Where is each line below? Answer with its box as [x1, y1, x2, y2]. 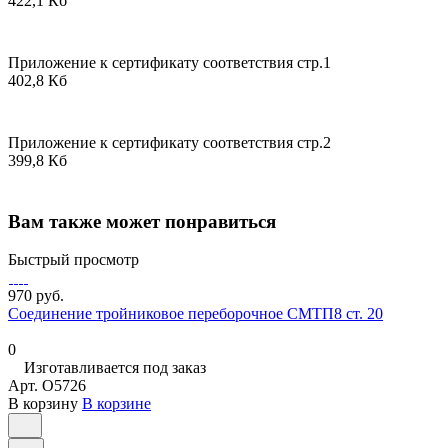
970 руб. [8, 287, 64, 305]
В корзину [8, 395, 78, 413]
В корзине [82, 395, 151, 413]
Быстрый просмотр [8, 251, 139, 269]
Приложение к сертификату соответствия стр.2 [8, 133, 331, 151]
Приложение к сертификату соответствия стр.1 [8, 53, 331, 71]
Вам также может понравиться [8, 210, 276, 232]
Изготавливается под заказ [24, 359, 206, 377]
